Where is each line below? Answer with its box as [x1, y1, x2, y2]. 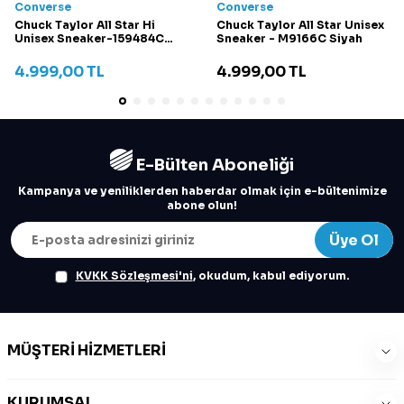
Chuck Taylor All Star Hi [14, 18, 155, 32]
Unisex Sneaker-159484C [14, 32, 164, 46]
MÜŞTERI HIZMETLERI [7, 341, 166, 361]
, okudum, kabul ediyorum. [192, 269, 350, 283]
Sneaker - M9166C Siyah [216, 32, 363, 46]
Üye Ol [329, 230, 379, 250]
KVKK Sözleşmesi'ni [75, 269, 193, 283]
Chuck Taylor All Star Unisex [216, 18, 384, 32]
